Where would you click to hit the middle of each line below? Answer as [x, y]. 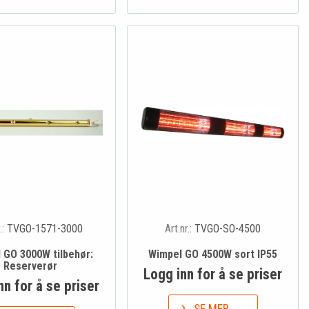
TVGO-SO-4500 [228, 228]
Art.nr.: [180, 228]
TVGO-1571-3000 [45, 228]
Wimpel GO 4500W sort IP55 [213, 254]
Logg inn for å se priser [213, 274]
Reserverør [30, 266]
